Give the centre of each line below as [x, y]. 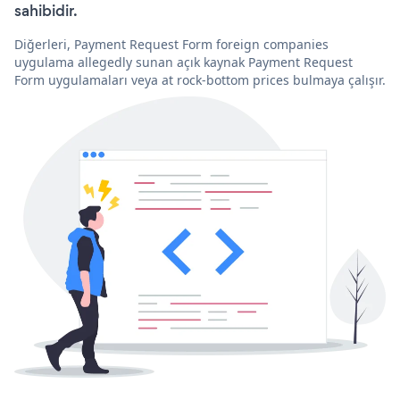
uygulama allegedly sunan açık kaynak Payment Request [183, 62]
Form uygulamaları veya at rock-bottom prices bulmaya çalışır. [200, 79]
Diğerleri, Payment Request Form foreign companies [171, 44]
